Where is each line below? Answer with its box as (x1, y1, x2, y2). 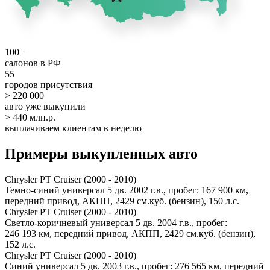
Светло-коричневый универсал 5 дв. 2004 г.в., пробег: (5, 217, 227, 228)
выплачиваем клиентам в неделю (5, 122, 142, 133)
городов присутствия (5, 79, 92, 90)
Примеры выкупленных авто (5, 145, 198, 162)
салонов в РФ (5, 57, 61, 68)
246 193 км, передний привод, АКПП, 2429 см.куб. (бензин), (5, 228, 256, 239)
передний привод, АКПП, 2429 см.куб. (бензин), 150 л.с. (5, 195, 239, 206)
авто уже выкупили (5, 101, 86, 111)
